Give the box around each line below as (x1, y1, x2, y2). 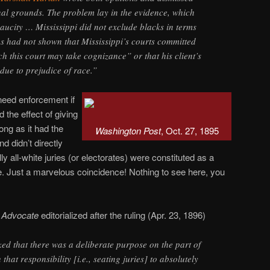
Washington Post (95, 124, 161, 137)
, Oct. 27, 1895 (160, 124, 219, 137)
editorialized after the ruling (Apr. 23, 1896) (39, 209, 206, 222)
